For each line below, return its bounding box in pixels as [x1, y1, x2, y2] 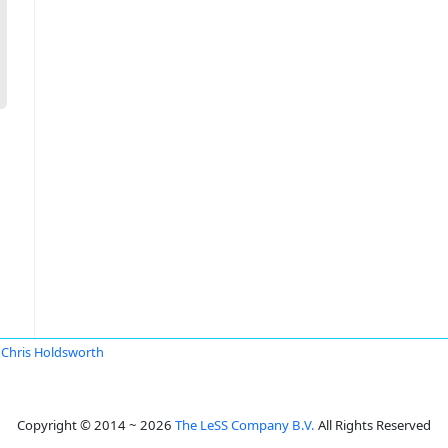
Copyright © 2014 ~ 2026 [17, 416, 175, 434]
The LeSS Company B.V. [175, 416, 315, 434]
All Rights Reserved [315, 416, 431, 434]
